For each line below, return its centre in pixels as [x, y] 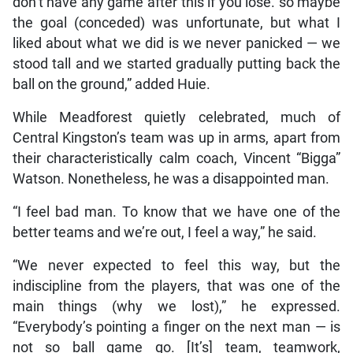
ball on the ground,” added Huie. [111, 84]
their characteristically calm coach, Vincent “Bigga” [176, 158]
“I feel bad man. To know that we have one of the [176, 212]
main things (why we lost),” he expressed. [176, 306]
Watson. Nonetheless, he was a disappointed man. [171, 178]
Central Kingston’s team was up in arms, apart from [176, 137]
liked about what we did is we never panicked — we [176, 43]
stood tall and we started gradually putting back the [176, 63]
